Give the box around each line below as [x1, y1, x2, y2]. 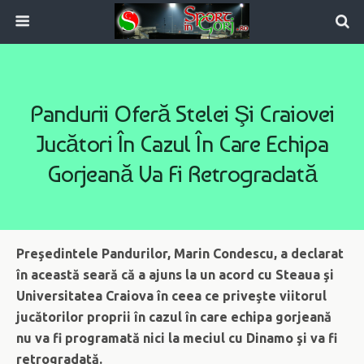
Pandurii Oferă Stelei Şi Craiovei [29, 100, 335, 128]
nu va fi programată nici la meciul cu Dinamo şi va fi [16, 331, 337, 345]
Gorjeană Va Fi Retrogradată [46, 160, 318, 188]
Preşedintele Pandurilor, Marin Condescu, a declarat [16, 246, 344, 261]
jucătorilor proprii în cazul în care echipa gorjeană [16, 310, 331, 324]
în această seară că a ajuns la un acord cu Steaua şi [16, 267, 334, 282]
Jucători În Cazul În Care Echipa [35, 130, 329, 158]
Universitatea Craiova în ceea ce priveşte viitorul [16, 288, 327, 303]
